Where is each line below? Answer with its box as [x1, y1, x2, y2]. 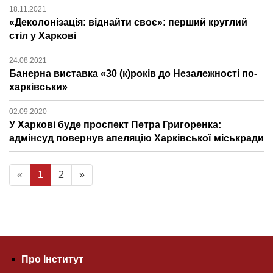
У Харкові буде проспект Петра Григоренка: [9, 119, 221, 130]
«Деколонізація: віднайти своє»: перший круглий [9, 16, 247, 27]
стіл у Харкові [9, 30, 76, 41]
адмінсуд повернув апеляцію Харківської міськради [9, 132, 264, 143]
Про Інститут [21, 253, 83, 264]
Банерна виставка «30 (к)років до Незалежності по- [9, 68, 257, 79]
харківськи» [9, 81, 68, 92]
